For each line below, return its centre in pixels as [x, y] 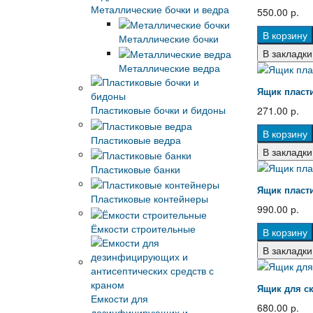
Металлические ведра [169, 68]
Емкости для [119, 298]
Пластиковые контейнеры [149, 199]
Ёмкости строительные [143, 228]
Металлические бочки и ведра [160, 9]
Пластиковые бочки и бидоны [158, 110]
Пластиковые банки [135, 169]
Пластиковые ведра [136, 139]
